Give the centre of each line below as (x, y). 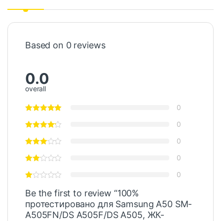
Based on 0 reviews (65, 45)
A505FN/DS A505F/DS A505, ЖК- (95, 215)
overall (36, 88)
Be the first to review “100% (82, 193)
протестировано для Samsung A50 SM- (109, 204)
